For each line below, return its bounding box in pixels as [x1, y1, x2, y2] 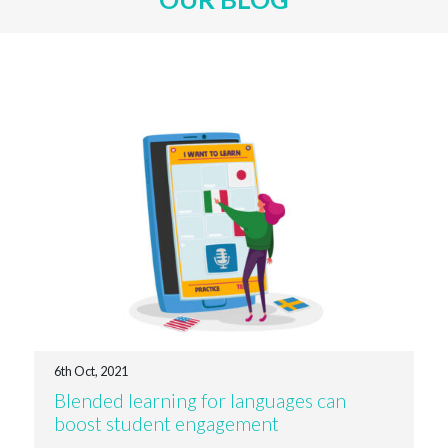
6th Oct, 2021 [53, 362, 128, 379]
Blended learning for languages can [53, 388, 346, 412]
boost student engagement [53, 411, 279, 435]
